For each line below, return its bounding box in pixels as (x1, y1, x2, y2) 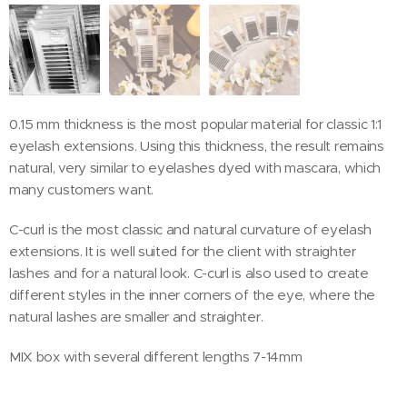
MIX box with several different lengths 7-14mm (9, 347, 303, 365)
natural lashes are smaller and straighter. (9, 307, 266, 325)
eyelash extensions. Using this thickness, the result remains (9, 136, 384, 154)
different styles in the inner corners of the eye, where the (9, 285, 376, 303)
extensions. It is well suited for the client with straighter (9, 242, 356, 260)
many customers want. (9, 180, 157, 198)
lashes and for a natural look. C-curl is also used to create (9, 263, 369, 282)
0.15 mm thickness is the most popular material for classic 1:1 (9, 114, 382, 133)
